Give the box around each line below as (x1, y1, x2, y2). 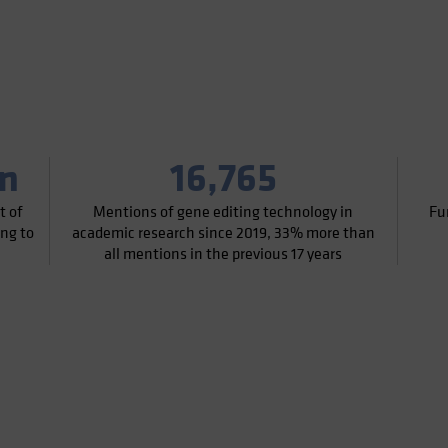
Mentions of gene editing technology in (93, 201, 354, 222)
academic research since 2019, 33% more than (71, 222, 375, 243)
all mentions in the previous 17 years (104, 243, 343, 264)
